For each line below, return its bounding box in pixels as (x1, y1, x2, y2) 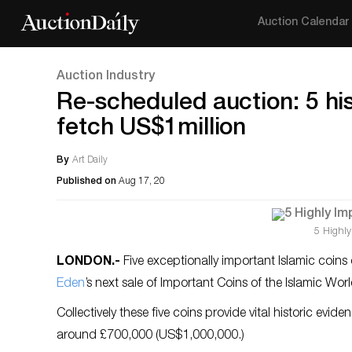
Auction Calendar (258, 17, 350, 28)
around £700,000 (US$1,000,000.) (57, 329, 244, 343)
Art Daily (72, 156, 108, 165)
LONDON (57, 255, 112, 269)
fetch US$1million (57, 118, 247, 141)
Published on (57, 177, 119, 186)
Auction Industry (57, 71, 155, 83)
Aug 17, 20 (119, 177, 165, 186)
